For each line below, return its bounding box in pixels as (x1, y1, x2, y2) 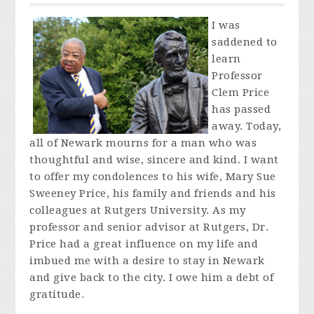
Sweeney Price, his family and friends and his (29, 187, 276, 200)
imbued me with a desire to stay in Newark (29, 254, 265, 267)
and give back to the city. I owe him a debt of (29, 271, 274, 284)
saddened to (212, 36, 278, 48)
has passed (212, 103, 271, 116)
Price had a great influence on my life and (29, 238, 259, 250)
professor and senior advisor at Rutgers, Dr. (29, 221, 269, 233)
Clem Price (212, 86, 270, 99)
